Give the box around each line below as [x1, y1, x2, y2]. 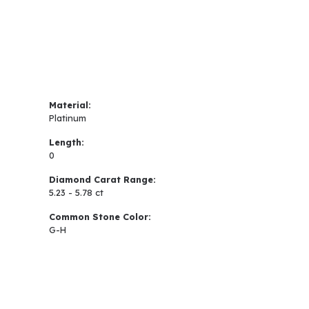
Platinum [49, 112, 86, 124]
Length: [49, 137, 84, 148]
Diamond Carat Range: [49, 174, 156, 186]
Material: [49, 99, 91, 111]
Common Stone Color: [49, 211, 151, 223]
